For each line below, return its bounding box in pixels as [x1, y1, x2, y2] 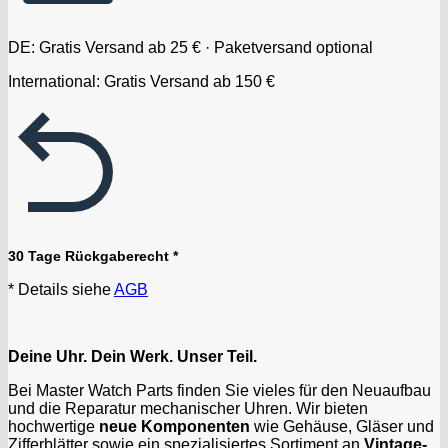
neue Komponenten [99, 417, 250, 435]
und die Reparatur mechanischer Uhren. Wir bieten [8, 399, 368, 417]
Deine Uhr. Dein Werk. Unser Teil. [8, 347, 257, 365]
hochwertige [8, 417, 99, 435]
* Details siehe [8, 280, 114, 298]
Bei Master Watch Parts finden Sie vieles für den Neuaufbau [8, 381, 431, 399]
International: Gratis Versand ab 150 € [8, 72, 275, 90]
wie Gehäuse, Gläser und [250, 417, 434, 435]
